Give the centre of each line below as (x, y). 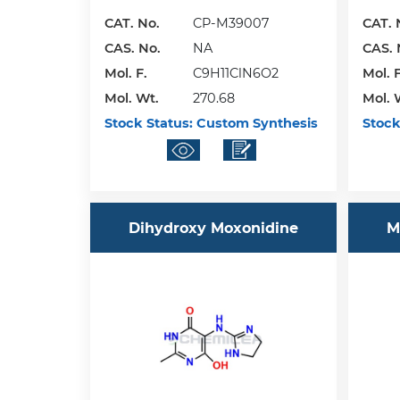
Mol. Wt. (131, 99)
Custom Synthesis (255, 124)
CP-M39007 (230, 24)
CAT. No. (132, 24)
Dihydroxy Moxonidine (213, 228)
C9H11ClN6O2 (235, 74)
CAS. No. (132, 49)
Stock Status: (148, 124)
